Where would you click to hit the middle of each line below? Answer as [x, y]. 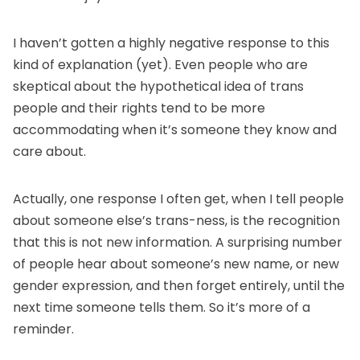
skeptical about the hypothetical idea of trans [158, 87]
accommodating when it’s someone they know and [175, 130]
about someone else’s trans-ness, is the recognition [176, 221]
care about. [49, 152]
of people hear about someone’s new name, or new [176, 264]
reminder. [43, 329]
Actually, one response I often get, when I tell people [178, 199]
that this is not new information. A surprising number [178, 243]
